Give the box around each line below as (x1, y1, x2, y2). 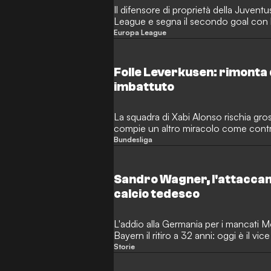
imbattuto (114, 79, 175, 94)
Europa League (114, 27, 167, 37)
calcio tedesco (114, 186, 200, 201)
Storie (114, 241, 135, 251)
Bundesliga (114, 134, 153, 144)
